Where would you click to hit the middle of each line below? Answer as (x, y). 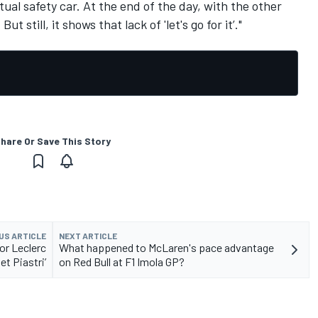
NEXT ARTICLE (88, 235)
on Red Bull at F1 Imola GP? (122, 261)
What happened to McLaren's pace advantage (166, 247)
